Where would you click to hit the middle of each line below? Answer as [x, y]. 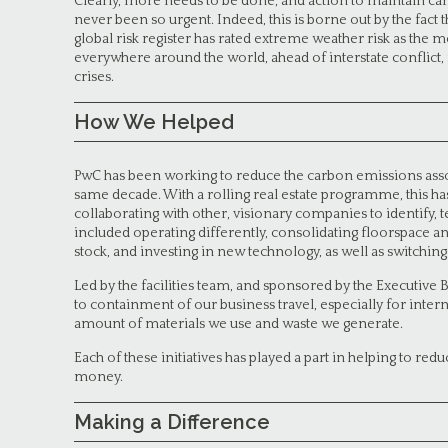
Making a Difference [172, 422]
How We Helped [154, 122]
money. [98, 377]
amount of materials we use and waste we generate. [238, 324]
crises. [94, 77]
